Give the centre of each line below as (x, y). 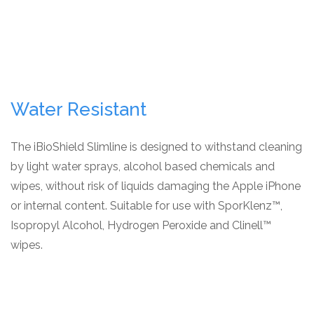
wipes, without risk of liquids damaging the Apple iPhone (156, 186)
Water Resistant (78, 110)
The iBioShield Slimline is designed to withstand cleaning (156, 147)
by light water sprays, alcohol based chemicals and (143, 167)
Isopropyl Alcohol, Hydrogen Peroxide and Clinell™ (141, 226)
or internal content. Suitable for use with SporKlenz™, (146, 206)
